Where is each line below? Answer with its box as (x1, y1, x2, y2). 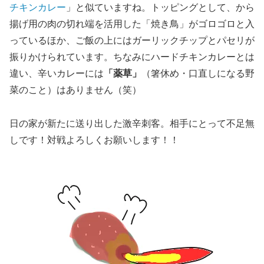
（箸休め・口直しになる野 (141, 68, 255, 79)
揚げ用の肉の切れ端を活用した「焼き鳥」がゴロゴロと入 (9, 19, 255, 29)
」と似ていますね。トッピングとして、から (66, 2, 255, 13)
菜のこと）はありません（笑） (9, 85, 141, 95)
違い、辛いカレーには (9, 68, 104, 79)
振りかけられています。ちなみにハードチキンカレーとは (9, 52, 255, 62)
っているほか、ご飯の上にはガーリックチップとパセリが (9, 35, 255, 46)
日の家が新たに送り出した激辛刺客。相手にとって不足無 (9, 118, 255, 128)
